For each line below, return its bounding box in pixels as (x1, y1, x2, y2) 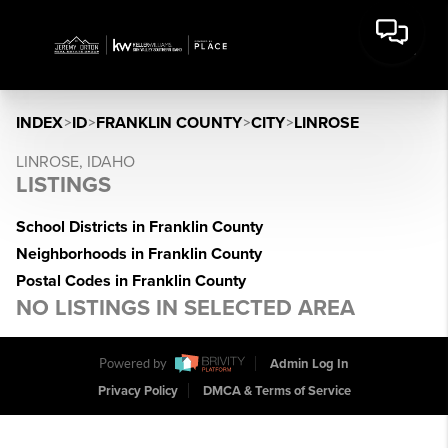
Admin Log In (270, 356, 349, 373)
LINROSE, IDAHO (16, 152, 135, 172)
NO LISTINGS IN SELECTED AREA (16, 295, 355, 321)
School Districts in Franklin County (16, 217, 263, 237)
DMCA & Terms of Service (202, 383, 351, 400)
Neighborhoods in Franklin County (16, 244, 262, 264)
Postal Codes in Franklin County (16, 271, 246, 291)
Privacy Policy (97, 383, 178, 400)
